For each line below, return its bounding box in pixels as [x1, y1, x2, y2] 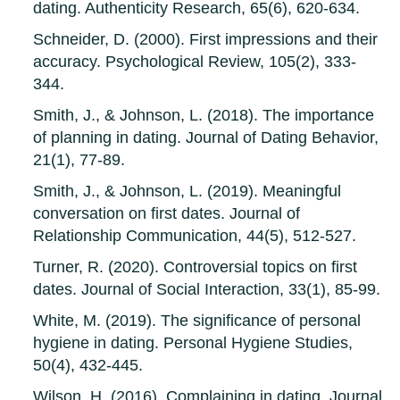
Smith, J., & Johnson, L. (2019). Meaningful [33, 182, 342, 201]
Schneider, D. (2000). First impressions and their [33, 30, 379, 49]
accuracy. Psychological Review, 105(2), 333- [33, 53, 357, 71]
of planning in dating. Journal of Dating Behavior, [33, 129, 379, 147]
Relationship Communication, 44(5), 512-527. [33, 227, 357, 246]
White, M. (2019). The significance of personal [33, 312, 362, 330]
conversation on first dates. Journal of [33, 204, 301, 223]
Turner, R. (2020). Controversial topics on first [33, 258, 358, 277]
